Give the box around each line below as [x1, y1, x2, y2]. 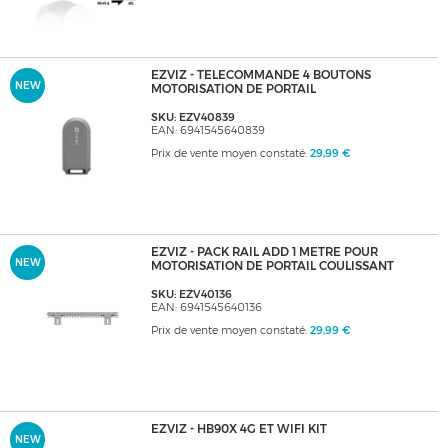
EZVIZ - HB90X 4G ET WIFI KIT [150, 422, 327, 437]
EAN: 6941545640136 [150, 301, 262, 315]
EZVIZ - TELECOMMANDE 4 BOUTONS [150, 68, 371, 83]
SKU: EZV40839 [150, 111, 235, 125]
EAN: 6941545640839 [150, 124, 265, 138]
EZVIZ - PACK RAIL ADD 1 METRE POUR [150, 245, 378, 260]
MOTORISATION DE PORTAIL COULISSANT [150, 259, 394, 274]
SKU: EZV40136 [150, 288, 232, 302]
